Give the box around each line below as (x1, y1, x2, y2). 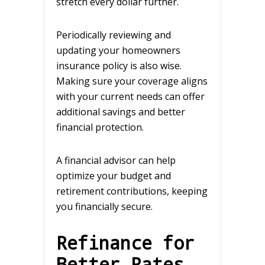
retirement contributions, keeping (56, 184, 208, 198)
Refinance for (56, 230, 195, 254)
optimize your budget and (56, 169, 171, 182)
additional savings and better (56, 105, 185, 118)
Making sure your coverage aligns (56, 74, 208, 88)
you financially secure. (56, 199, 153, 213)
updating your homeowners (56, 43, 180, 57)
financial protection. (56, 120, 146, 134)
